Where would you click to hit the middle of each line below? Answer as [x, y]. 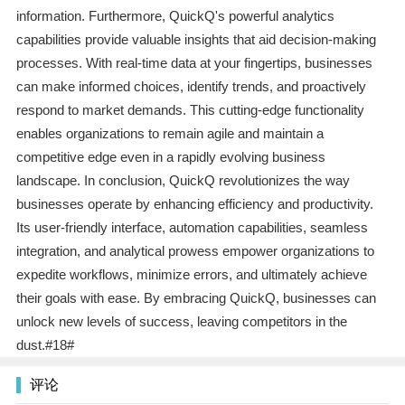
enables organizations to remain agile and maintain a [170, 134]
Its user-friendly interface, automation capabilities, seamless [192, 228]
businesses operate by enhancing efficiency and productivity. [194, 204]
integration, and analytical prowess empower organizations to [195, 251]
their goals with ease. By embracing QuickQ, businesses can [196, 298]
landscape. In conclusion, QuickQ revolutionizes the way [183, 181]
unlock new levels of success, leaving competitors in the [181, 322]
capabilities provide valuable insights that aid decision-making [196, 40]
